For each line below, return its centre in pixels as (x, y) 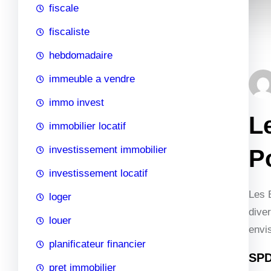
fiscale (64, 8)
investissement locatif (98, 173)
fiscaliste (69, 31)
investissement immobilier (108, 149)
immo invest (77, 102)
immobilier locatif (87, 126)
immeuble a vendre (92, 79)
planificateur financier (97, 244)
